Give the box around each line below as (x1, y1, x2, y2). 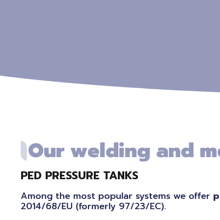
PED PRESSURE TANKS (21, 167, 138, 184)
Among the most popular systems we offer (21, 189, 213, 203)
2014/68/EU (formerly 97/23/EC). (21, 199, 166, 213)
